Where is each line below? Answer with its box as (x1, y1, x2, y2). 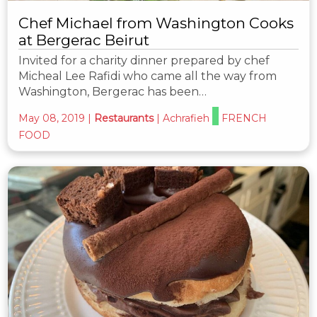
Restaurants (94, 111, 154, 125)
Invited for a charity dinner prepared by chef (18, 53, 270, 67)
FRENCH (221, 111, 267, 125)
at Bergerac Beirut (18, 30, 149, 49)
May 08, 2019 (18, 111, 85, 125)
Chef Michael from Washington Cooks (18, 13, 294, 32)
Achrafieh (163, 111, 209, 125)
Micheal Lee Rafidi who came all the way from (18, 69, 277, 83)
